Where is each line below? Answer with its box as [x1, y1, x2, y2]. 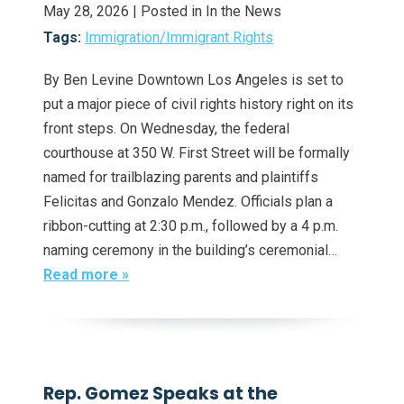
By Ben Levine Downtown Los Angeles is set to [43, 70, 344, 88]
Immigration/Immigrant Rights [85, 28, 273, 46]
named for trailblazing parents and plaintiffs [43, 168, 318, 186]
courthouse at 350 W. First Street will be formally [43, 143, 350, 161]
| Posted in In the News [133, 2, 281, 20]
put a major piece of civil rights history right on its [43, 95, 353, 113]
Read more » [43, 265, 129, 283]
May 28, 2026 [43, 2, 129, 20]
